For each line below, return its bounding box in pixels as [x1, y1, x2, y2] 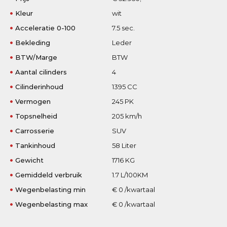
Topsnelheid [15, 111, 58, 120]
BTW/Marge [15, 53, 58, 61]
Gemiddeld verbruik [15, 170, 83, 179]
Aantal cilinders [15, 67, 67, 76]
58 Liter [111, 141, 136, 149]
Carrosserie [15, 126, 55, 135]
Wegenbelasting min [15, 185, 86, 194]
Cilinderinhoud [15, 82, 64, 91]
